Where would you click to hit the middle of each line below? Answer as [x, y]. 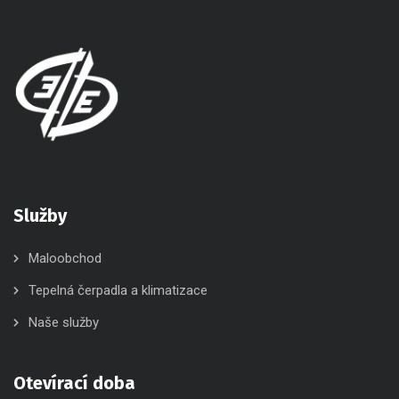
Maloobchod [65, 258]
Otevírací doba [74, 383]
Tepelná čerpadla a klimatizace [118, 290]
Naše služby [64, 322]
